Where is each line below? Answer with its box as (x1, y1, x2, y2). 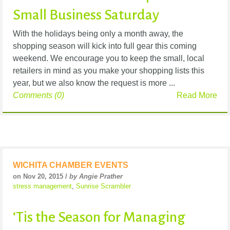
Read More (177, 91, 217, 100)
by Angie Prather (69, 172, 123, 181)
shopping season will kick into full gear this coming (13, 42, 197, 51)
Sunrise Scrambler (76, 182, 131, 190)
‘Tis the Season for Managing (13, 209, 185, 225)
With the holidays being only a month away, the (13, 29, 183, 39)
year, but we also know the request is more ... (13, 79, 175, 88)
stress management (13, 182, 72, 190)
